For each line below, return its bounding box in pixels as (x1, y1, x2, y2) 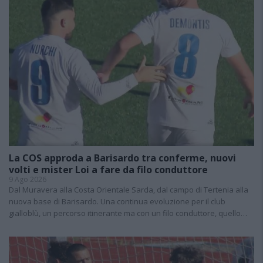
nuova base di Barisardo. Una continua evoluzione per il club (9, 195, 225, 207)
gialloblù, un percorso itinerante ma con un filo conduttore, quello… (9, 207, 247, 218)
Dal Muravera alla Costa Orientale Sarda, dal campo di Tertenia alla (9, 184, 248, 195)
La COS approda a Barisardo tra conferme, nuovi (9, 151, 236, 164)
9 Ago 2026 (9, 174, 46, 184)
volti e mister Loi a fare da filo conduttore (9, 163, 208, 176)
